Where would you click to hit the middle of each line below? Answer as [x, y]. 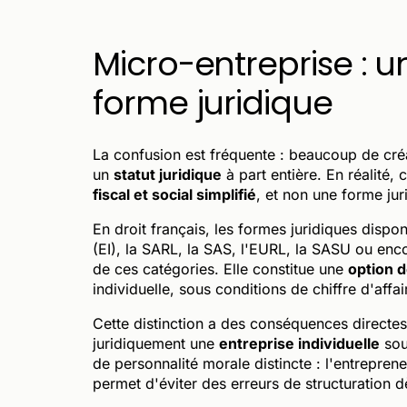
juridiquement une [156, 343]
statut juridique [168, 174]
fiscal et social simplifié [174, 194]
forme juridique [213, 103]
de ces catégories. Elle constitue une [220, 268]
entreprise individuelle [299, 343]
